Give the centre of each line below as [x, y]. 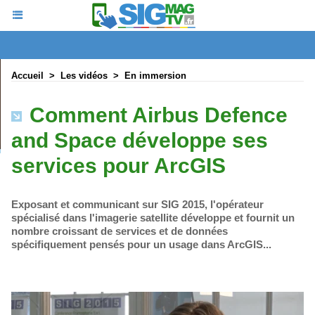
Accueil [27, 76]
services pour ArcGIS [118, 166]
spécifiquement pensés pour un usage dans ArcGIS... [141, 244]
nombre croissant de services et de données [120, 231]
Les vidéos [84, 76]
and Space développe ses [140, 140]
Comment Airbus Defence [156, 115]
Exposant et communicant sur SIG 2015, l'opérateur [137, 204]
